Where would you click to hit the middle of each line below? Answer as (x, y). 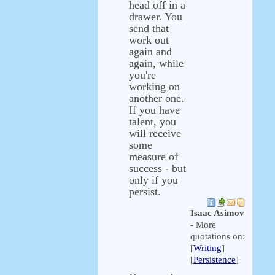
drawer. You (156, 17)
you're (142, 75)
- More (203, 225)
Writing (207, 248)
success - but (157, 168)
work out (149, 40)
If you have (154, 110)
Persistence (215, 260)
